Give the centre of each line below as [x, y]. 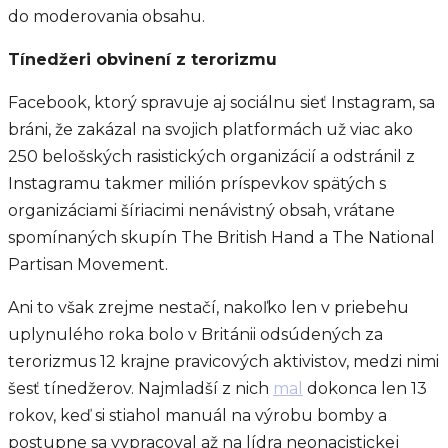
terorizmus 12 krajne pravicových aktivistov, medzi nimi [223, 361]
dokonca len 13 [365, 388]
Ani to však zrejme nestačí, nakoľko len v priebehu [208, 307]
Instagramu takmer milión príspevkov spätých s [197, 183]
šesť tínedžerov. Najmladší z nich [140, 388]
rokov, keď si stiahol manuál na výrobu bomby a [197, 415]
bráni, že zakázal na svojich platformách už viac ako [210, 129]
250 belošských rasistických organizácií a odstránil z [211, 156]
